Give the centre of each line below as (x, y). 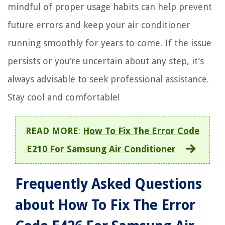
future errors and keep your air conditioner (99, 25)
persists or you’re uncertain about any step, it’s (106, 61)
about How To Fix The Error (105, 205)
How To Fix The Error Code (141, 131)
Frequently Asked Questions (108, 184)
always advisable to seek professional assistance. (108, 79)
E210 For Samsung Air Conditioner (101, 149)
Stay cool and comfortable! (64, 97)
